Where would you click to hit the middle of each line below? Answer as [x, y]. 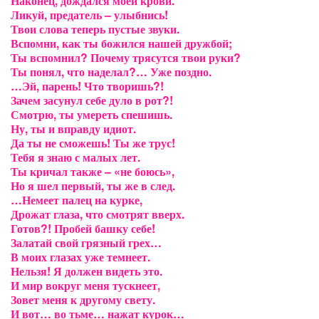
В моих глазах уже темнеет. [80, 257]
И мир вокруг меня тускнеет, [85, 285]
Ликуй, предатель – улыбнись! [89, 15]
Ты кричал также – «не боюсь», [93, 171]
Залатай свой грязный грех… [86, 242]
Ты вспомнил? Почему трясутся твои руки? [126, 57]
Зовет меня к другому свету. [83, 299]
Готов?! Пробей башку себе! [83, 228]
